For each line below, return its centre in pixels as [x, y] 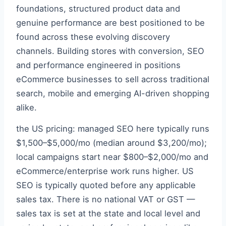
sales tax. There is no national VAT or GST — [106, 199]
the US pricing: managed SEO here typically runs [113, 129]
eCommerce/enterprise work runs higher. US [105, 171]
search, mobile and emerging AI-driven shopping [113, 93]
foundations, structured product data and [98, 9]
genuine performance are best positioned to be [110, 23]
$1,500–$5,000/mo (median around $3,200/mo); [111, 143]
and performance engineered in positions [98, 65]
